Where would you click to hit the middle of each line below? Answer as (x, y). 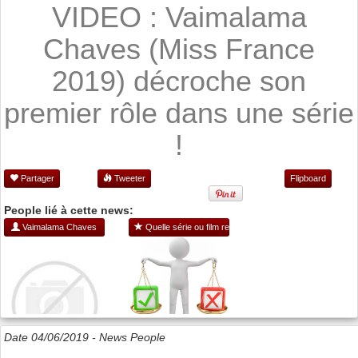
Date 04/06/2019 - (52, 337)
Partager (36, 178)
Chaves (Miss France (179, 49)
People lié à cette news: (69, 210)
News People (132, 337)
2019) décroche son (179, 81)
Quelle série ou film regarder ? (202, 227)
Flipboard (308, 178)
